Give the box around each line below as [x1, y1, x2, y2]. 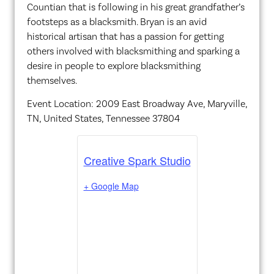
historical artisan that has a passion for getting [27, 30, 224, 42]
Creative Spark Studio [83, 152, 191, 168]
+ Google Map [83, 179, 139, 192]
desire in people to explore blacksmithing [27, 59, 201, 72]
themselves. [27, 74, 77, 86]
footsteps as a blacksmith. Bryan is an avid [27, 15, 207, 28]
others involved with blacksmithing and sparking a [27, 45, 240, 57]
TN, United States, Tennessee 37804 [27, 113, 180, 125]
